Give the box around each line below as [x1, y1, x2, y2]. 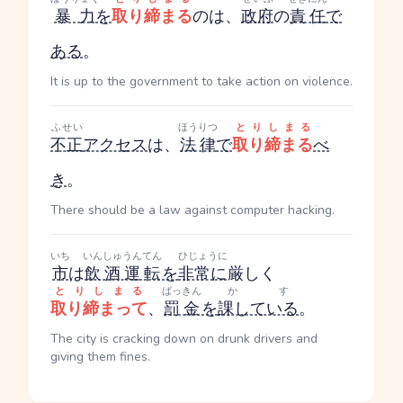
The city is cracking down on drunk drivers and [50, 330, 318, 347]
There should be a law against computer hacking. [50, 201, 335, 219]
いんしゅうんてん [83, 249, 162, 263]
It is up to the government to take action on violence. [50, 73, 353, 90]
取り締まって [50, 298, 148, 319]
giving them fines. [50, 348, 150, 365]
